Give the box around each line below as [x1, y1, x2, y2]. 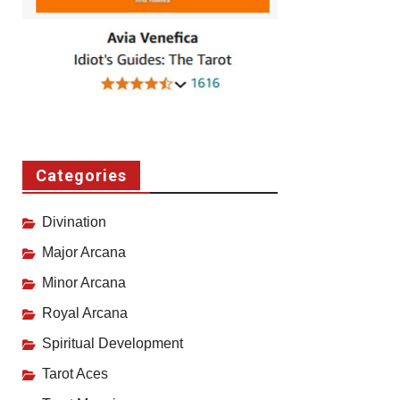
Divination [42, 214, 106, 230]
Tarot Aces [42, 366, 108, 382]
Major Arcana [42, 245, 126, 261]
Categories [36, 166, 127, 186]
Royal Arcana [42, 305, 128, 321]
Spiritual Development [42, 336, 183, 352]
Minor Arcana [42, 275, 126, 291]
